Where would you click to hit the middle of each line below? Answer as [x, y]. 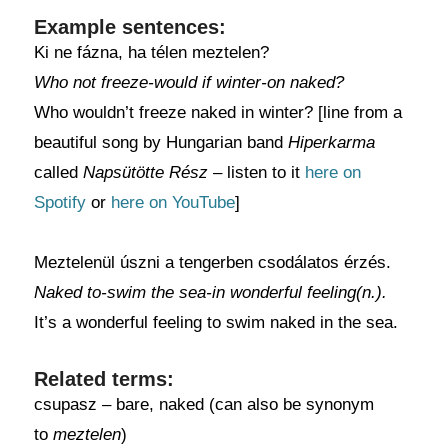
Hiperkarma [331, 142]
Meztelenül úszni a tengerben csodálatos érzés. [212, 262]
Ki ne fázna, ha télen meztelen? [151, 52]
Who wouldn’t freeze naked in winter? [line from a [217, 112]
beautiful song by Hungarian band [160, 142]
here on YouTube [172, 202]
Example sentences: [129, 27]
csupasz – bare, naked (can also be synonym [203, 404]
